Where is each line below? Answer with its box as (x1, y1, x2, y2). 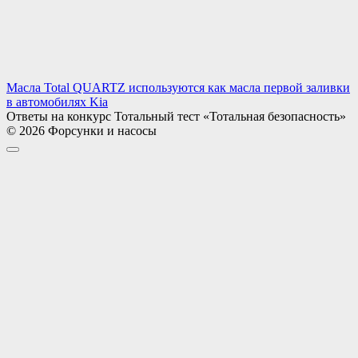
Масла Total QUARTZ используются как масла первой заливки (6, 81, 350, 95)
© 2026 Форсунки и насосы (6, 124, 157, 138)
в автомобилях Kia (6, 95, 108, 109)
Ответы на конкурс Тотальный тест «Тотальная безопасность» (6, 109, 346, 124)
